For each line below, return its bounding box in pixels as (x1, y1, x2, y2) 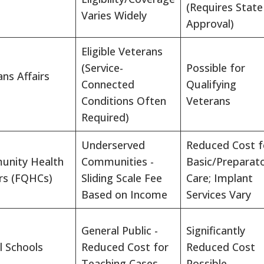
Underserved (81, 138, 145, 153)
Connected (81, 77, 134, 92)
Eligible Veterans (81, 44, 163, 59)
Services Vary (186, 187, 251, 202)
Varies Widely (81, 8, 147, 23)
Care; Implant (186, 171, 253, 186)
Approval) (186, 16, 234, 31)
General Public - (81, 223, 158, 238)
